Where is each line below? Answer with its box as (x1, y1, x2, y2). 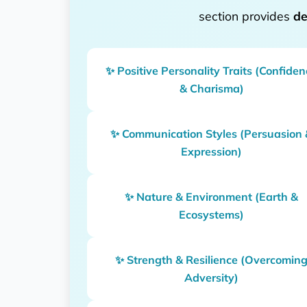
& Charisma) (179, 81, 244, 95)
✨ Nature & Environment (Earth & (125, 189, 299, 204)
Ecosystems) (179, 207, 245, 221)
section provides (198, 8, 293, 23)
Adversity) (184, 270, 239, 284)
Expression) (181, 144, 243, 158)
